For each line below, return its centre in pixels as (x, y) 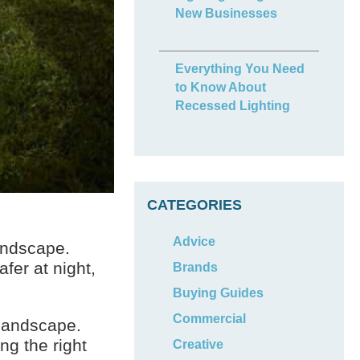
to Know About (221, 87)
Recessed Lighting (233, 106)
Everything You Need (240, 69)
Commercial (210, 319)
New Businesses (227, 13)
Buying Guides (219, 293)
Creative (198, 344)
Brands (196, 267)
